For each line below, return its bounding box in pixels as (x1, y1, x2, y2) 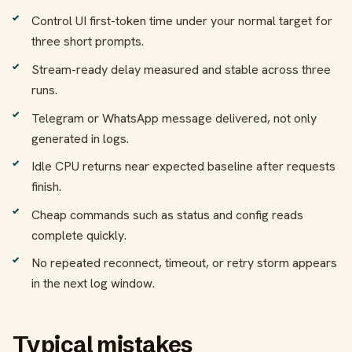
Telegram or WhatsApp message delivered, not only (31, 109, 317, 126)
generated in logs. (31, 130, 129, 147)
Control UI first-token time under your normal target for (31, 13, 332, 30)
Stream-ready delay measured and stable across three (31, 60, 331, 78)
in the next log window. (31, 275, 155, 292)
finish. (31, 178, 61, 196)
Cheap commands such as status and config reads (31, 206, 303, 223)
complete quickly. (31, 226, 126, 244)
